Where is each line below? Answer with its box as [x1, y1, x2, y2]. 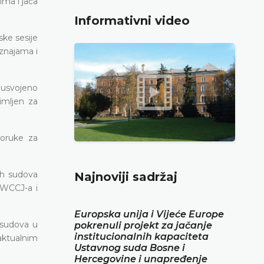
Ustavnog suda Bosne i [74, 242, 185, 253]
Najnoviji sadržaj [74, 169, 177, 184]
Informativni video [74, 13, 190, 28]
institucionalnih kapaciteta [74, 230, 209, 242]
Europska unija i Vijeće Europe [74, 208, 224, 220]
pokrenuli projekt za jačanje [74, 219, 212, 231]
